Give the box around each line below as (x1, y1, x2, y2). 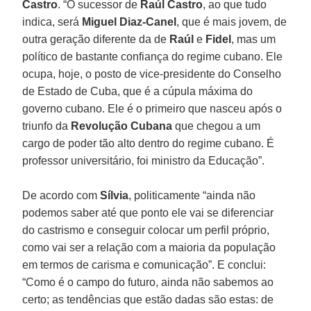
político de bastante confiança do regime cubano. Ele (22, 50, 283, 62)
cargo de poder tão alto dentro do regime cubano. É (22, 137, 275, 149)
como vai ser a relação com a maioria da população (22, 241, 276, 253)
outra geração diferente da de (22, 33, 170, 45)
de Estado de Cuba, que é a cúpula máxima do (22, 85, 253, 97)
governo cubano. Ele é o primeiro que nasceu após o (22, 102, 283, 115)
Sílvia (100, 189, 129, 201)
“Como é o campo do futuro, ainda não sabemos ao (22, 276, 274, 288)
